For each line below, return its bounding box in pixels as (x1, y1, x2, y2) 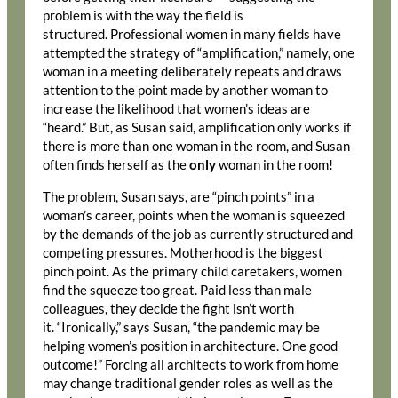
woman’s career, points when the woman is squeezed (43, 208, 345, 224)
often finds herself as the (43, 157, 189, 173)
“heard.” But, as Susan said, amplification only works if (43, 120, 351, 136)
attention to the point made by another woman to (43, 83, 328, 99)
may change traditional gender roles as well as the (43, 376, 333, 392)
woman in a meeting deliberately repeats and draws (43, 64, 342, 80)
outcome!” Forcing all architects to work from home (43, 357, 338, 373)
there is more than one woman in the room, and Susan (43, 139, 350, 155)
